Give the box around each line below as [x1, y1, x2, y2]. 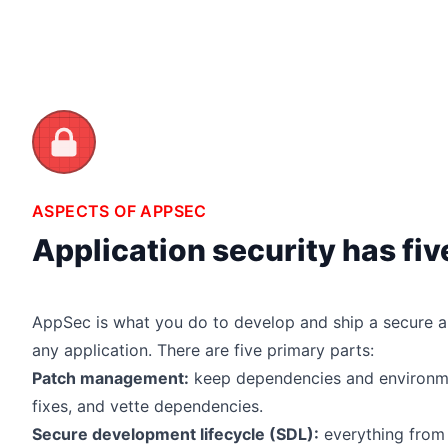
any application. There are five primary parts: [32, 339, 374, 360]
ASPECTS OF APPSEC [32, 200, 207, 221]
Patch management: [32, 367, 189, 388]
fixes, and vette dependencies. [32, 395, 263, 416]
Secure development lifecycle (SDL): [32, 423, 319, 444]
